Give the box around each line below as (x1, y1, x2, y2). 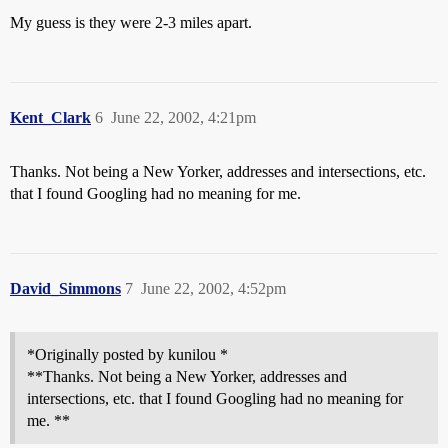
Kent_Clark (10, 109, 91, 126)
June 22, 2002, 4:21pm (111, 109, 256, 126)
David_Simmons (10, 280, 121, 297)
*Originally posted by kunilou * (27, 346, 228, 363)
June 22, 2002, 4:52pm (141, 280, 286, 297)
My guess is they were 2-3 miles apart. (10, 14, 252, 31)
